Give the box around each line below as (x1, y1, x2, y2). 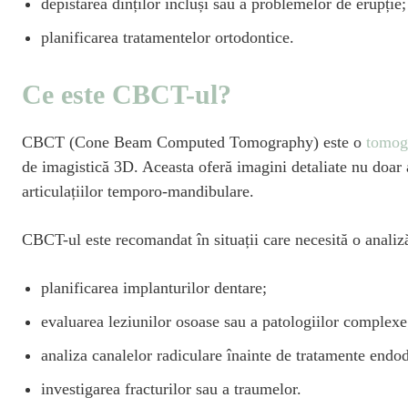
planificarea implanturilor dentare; (41, 278, 267, 297)
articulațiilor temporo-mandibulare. (22, 181, 254, 200)
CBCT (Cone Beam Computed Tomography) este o (22, 132, 366, 151)
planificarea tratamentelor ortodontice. (41, 27, 294, 46)
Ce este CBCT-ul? (22, 78, 231, 109)
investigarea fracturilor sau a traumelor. (41, 379, 301, 398)
